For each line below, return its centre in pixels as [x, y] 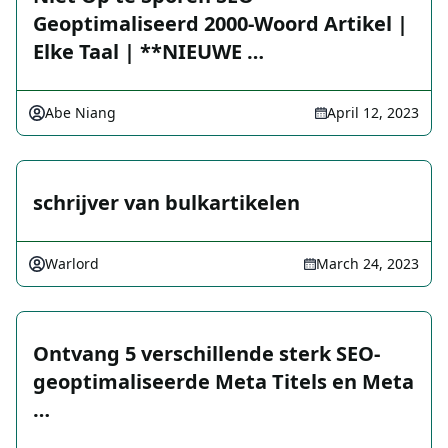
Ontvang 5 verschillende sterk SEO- [206, 354]
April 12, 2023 [373, 113]
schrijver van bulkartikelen [166, 203]
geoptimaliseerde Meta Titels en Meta [223, 382]
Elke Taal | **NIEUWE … [148, 52]
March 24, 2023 [367, 264]
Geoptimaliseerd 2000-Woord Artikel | [220, 24]
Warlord [72, 264]
